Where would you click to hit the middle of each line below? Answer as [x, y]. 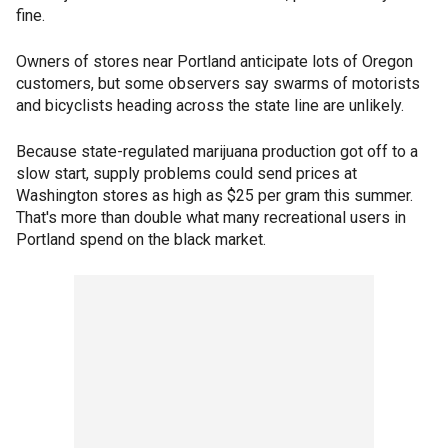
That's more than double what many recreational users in [211, 217]
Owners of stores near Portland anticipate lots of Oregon [214, 61]
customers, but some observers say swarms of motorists [218, 83]
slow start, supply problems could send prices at [186, 173]
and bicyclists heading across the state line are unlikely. [210, 105]
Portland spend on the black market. [141, 239]
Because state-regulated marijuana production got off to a [217, 151]
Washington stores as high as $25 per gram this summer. [214, 195]
